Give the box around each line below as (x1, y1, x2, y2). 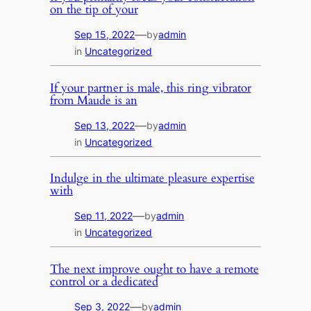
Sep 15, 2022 (74, 28, 135, 40)
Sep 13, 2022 (74, 119, 135, 131)
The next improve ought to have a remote (49, 261, 259, 278)
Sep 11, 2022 (74, 210, 133, 222)
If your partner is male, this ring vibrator (49, 79, 251, 96)
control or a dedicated (49, 274, 158, 290)
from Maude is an (49, 92, 137, 108)
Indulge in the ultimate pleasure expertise (49, 170, 255, 187)
